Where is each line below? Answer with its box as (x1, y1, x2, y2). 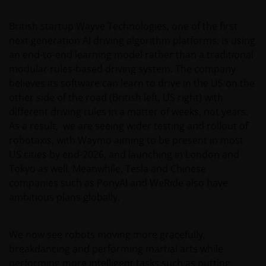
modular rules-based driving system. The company (9, 62, 236, 76)
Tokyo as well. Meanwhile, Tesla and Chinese (9, 162, 206, 176)
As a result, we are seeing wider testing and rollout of (9, 119, 248, 133)
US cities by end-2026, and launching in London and (9, 148, 239, 161)
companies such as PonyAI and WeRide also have (9, 176, 228, 190)
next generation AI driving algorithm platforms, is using (9, 34, 255, 47)
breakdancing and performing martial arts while (9, 242, 223, 256)
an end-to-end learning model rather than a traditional (9, 48, 254, 62)
